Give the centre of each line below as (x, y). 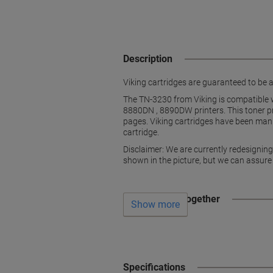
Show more (155, 205)
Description (148, 59)
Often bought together (172, 199)
